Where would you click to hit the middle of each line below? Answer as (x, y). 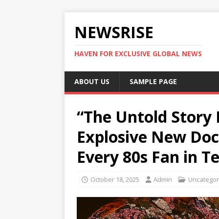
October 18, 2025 (115, 179)
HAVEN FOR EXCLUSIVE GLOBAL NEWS (138, 54)
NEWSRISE (114, 32)
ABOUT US (92, 81)
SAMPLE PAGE (153, 81)
